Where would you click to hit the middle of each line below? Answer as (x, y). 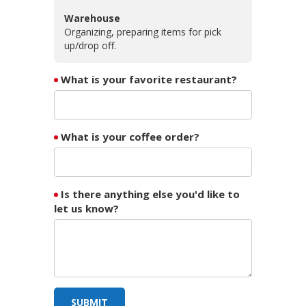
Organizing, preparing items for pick (143, 31)
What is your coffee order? (130, 136)
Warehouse (92, 18)
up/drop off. (90, 45)
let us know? (86, 208)
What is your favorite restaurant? (149, 79)
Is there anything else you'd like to (150, 194)
